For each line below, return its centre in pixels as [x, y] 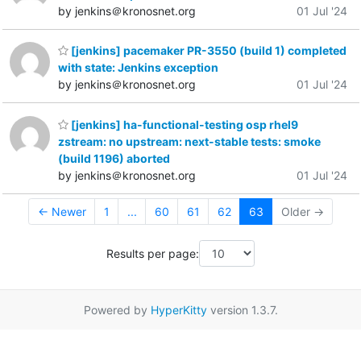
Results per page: [153, 253]
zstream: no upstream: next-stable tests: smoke [189, 141]
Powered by [117, 310]
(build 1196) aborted [114, 158]
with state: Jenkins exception [138, 68]
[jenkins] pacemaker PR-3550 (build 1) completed [207, 51]
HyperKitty [178, 310]
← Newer [62, 211]
